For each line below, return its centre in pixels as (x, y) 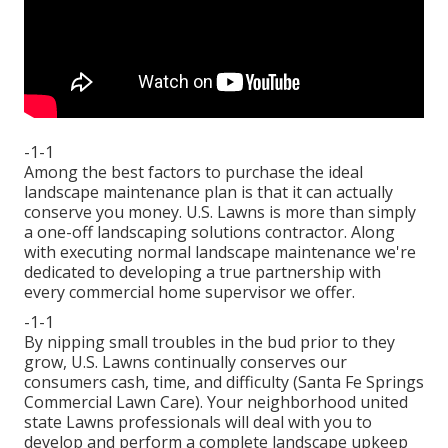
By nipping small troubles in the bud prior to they (209, 342)
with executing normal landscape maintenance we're (220, 252)
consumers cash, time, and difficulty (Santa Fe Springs (224, 382)
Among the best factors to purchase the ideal (193, 172)
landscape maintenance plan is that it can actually (208, 192)
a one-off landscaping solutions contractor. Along (209, 232)
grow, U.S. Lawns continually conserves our (185, 362)
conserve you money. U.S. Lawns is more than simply (220, 212)
